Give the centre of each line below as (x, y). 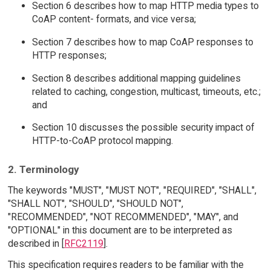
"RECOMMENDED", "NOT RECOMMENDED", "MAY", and (123, 217)
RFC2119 (83, 243)
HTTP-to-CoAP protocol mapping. (102, 141)
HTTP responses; (69, 56)
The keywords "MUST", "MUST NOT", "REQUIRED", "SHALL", (132, 190)
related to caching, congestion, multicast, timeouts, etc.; (146, 91)
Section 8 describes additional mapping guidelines (136, 78)
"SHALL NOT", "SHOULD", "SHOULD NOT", (95, 203)
